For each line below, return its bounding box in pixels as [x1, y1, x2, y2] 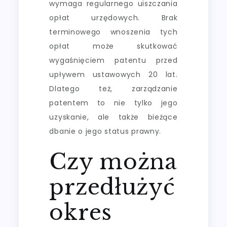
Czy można [49, 148, 177, 175]
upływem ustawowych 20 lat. [49, 69, 178, 80]
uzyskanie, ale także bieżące [49, 111, 178, 122]
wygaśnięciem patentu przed [49, 55, 178, 65]
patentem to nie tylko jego [49, 97, 178, 108]
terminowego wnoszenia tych [49, 26, 178, 37]
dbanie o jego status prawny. [49, 126, 162, 136]
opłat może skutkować [49, 41, 178, 51]
